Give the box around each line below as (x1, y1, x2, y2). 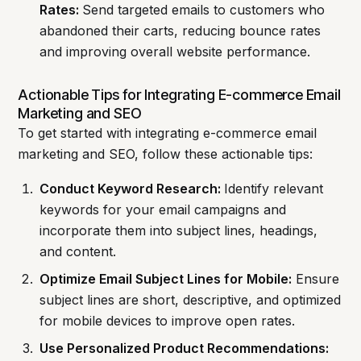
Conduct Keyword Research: (39, 180, 224, 197)
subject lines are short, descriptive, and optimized (39, 292, 341, 309)
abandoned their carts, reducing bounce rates (39, 22, 321, 39)
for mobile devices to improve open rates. (39, 313, 295, 330)
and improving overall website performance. (39, 43, 310, 60)
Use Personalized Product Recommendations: (39, 340, 329, 357)
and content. (39, 243, 116, 260)
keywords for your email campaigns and (39, 201, 286, 218)
